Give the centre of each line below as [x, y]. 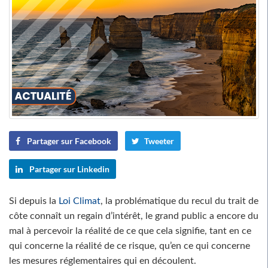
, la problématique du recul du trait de [179, 201]
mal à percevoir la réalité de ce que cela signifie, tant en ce [130, 231]
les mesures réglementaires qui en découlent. [103, 261]
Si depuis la [34, 201]
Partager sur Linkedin [68, 169]
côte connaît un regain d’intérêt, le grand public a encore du [134, 216]
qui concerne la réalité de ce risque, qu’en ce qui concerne [130, 246]
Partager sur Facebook [68, 141]
